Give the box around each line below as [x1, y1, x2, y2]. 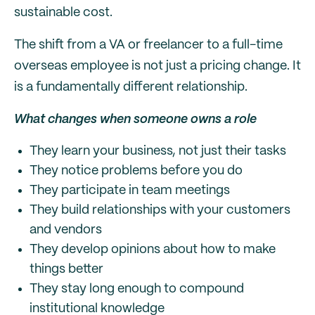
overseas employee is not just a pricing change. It [14, 60, 301, 72]
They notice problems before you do [30, 165, 243, 177]
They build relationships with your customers [30, 204, 290, 217]
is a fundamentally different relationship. [14, 81, 247, 94]
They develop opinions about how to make [30, 243, 276, 256]
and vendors [30, 224, 102, 236]
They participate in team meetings [30, 184, 230, 197]
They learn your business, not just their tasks [30, 145, 286, 157]
